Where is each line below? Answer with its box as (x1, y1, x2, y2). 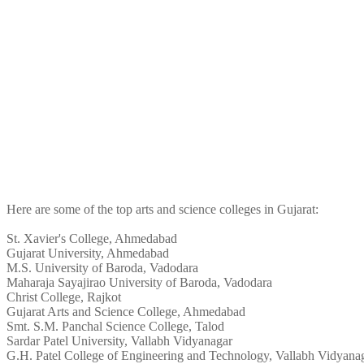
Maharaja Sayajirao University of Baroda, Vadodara (6, 275, 272, 290)
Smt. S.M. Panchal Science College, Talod (6, 319, 224, 334)
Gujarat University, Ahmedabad (6, 246, 169, 261)
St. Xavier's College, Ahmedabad (6, 232, 177, 246)
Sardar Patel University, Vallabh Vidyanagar (6, 334, 232, 349)
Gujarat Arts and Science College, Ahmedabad (6, 305, 245, 319)
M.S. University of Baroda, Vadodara (6, 261, 198, 275)
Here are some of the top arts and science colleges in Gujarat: (6, 202, 318, 217)
